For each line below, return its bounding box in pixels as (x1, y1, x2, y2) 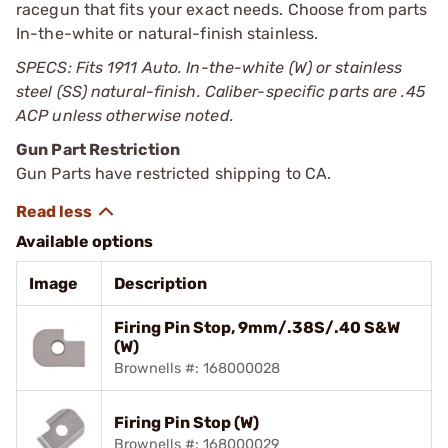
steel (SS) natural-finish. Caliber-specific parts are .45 (16, 81, 425, 101)
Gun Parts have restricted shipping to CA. (16, 163, 332, 183)
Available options (16, 231, 153, 251)
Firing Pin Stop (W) (114, 412, 259, 432)
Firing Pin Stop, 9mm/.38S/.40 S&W (114, 317, 400, 337)
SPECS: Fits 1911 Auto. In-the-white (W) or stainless (16, 57, 403, 77)
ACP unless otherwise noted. (16, 105, 234, 125)
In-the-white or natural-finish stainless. (16, 23, 319, 43)
